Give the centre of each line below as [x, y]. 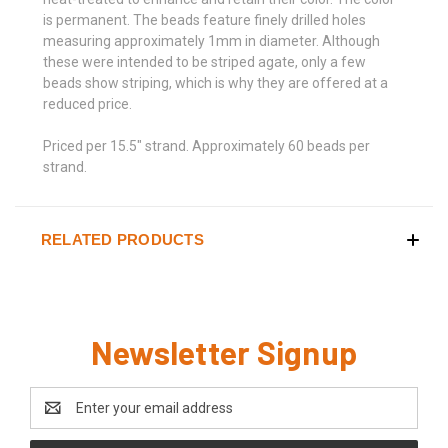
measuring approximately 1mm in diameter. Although [211, 40]
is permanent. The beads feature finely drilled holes [204, 19]
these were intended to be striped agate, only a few [204, 61]
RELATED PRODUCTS [122, 239]
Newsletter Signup [224, 351]
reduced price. [87, 103]
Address [56, 417]
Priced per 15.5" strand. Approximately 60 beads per [206, 145]
